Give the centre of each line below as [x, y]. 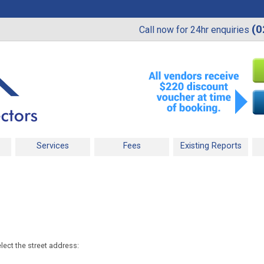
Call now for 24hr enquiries [195, 30]
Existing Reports [211, 146]
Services [53, 146]
